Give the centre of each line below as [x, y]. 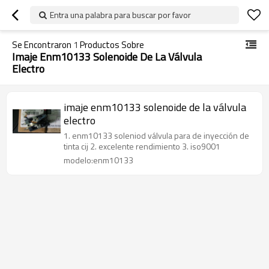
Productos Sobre [111, 45]
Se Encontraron [43, 45]
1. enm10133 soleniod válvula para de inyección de [156, 135]
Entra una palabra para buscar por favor [120, 15]
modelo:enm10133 [98, 160]
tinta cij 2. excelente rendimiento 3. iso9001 [142, 146]
